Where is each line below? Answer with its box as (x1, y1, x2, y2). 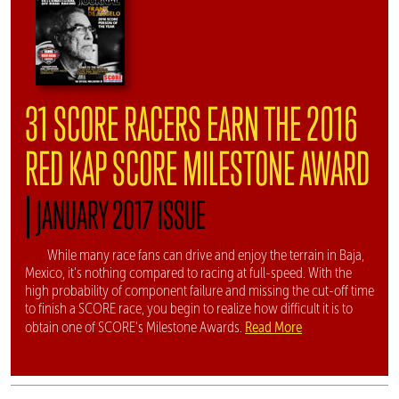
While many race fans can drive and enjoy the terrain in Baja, (47, 246, 364, 264)
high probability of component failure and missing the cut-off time (25, 281, 374, 299)
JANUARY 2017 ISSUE (37, 191, 206, 237)
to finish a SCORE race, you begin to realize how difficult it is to (25, 299, 353, 317)
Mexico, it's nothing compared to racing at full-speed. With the (25, 264, 352, 281)
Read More (245, 317, 302, 336)
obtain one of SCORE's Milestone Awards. (25, 318, 245, 336)
